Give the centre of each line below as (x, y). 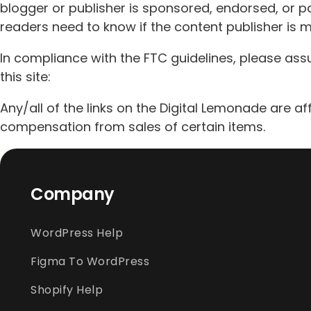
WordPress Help (77, 233)
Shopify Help (67, 289)
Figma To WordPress (90, 261)
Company (73, 194)
